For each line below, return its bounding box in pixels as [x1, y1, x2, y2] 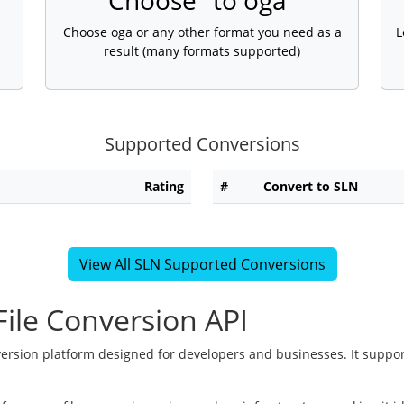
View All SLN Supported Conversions [78, 254, 326, 275]
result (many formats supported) [104, 42, 300, 60]
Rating [144, 178, 184, 196]
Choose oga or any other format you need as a [62, 23, 342, 41]
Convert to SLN [263, 178, 358, 196]
